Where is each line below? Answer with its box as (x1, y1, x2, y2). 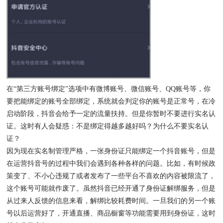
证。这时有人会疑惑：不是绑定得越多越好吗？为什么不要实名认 (6, 122, 209, 130)
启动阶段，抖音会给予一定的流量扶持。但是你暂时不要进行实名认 (6, 110, 216, 118)
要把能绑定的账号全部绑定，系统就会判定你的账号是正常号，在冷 (6, 98, 216, 106)
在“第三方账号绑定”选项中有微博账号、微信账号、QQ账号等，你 (6, 85, 211, 93)
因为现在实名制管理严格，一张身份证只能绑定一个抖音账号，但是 (6, 147, 216, 155)
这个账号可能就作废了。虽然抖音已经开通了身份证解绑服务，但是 (6, 185, 216, 193)
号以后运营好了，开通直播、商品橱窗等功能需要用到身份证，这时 (6, 210, 216, 218)
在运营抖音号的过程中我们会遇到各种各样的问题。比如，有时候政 (6, 160, 216, 168)
